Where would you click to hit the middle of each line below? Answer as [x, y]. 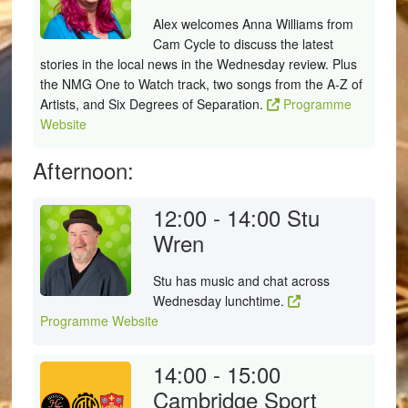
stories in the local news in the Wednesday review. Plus [198, 64]
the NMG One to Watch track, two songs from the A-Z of [201, 84]
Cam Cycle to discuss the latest [243, 44]
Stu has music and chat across [241, 280]
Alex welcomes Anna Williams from [253, 24]
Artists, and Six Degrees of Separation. [153, 104]
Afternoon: [83, 170]
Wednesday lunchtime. [220, 301]
